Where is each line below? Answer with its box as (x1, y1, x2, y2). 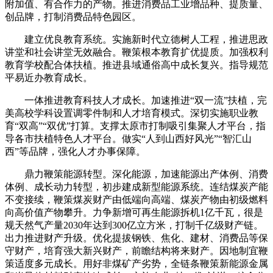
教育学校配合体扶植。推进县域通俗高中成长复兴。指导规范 (5, 59, 268, 70)
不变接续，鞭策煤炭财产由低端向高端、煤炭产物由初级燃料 (5, 194, 268, 205)
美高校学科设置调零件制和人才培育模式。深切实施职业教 (5, 107, 258, 118)
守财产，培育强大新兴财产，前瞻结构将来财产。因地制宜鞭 (5, 245, 268, 256)
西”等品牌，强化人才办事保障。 (5, 146, 146, 157)
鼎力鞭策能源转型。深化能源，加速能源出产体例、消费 (5, 168, 268, 179)
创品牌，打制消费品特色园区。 (5, 11, 141, 22)
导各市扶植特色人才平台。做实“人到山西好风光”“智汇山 (5, 133, 252, 144)
